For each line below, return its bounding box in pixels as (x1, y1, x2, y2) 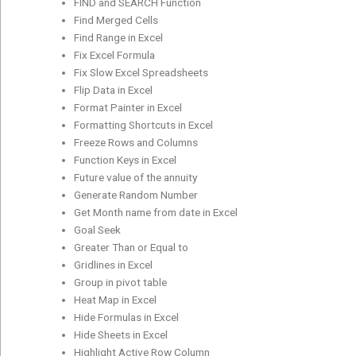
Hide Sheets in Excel (74, 327, 168, 341)
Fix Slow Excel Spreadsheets (74, 65, 209, 79)
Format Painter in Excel (74, 100, 183, 114)
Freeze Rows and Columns (74, 135, 199, 149)
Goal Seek (74, 222, 122, 236)
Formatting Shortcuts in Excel (74, 118, 214, 131)
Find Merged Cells (74, 13, 159, 26)
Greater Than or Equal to (74, 240, 189, 253)
